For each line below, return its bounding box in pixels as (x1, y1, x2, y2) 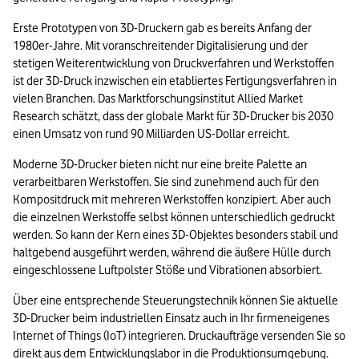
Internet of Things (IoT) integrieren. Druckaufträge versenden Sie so (13, 329, 345, 344)
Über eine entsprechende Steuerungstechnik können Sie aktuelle (13, 293, 338, 309)
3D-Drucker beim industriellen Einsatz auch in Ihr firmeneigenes (13, 311, 329, 326)
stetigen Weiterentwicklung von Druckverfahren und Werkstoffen (13, 56, 334, 71)
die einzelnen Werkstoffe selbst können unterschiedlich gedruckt (13, 210, 335, 225)
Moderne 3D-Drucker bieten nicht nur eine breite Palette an (13, 157, 307, 172)
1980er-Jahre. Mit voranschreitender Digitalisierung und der (13, 38, 308, 54)
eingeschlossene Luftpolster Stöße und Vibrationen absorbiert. (13, 263, 322, 278)
